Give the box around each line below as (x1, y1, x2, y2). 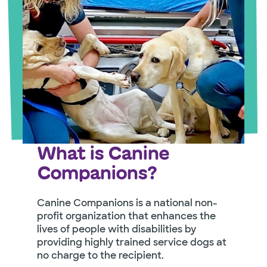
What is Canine (36, 144, 169, 163)
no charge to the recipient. (36, 249, 164, 262)
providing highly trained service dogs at (36, 236, 226, 249)
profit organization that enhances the (36, 210, 216, 223)
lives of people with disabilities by (36, 223, 196, 236)
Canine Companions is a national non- (36, 197, 218, 210)
